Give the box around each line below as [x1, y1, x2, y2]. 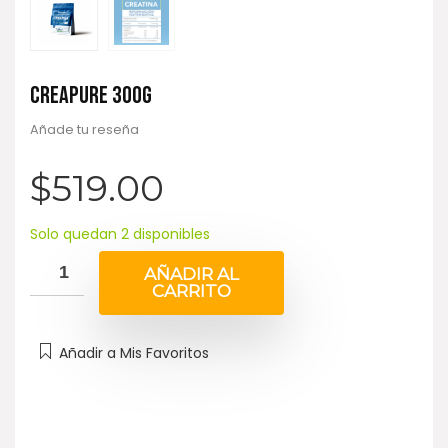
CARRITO [152, 280, 231, 301]
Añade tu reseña [30, 120, 139, 138]
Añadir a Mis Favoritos [59, 342, 209, 363]
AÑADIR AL [144, 263, 239, 284]
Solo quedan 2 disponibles [30, 223, 210, 244]
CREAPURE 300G [30, 80, 152, 110]
